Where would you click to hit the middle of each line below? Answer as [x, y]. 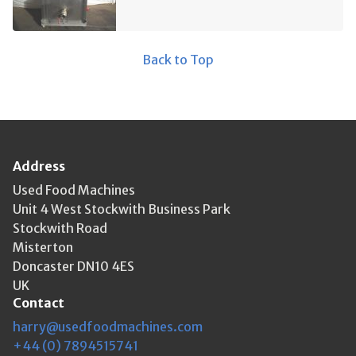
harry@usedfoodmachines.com [108, 327]
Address [39, 166]
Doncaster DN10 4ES [74, 267]
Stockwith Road [60, 228]
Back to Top [178, 60]
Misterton [43, 248]
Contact [39, 303]
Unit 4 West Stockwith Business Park [122, 209]
